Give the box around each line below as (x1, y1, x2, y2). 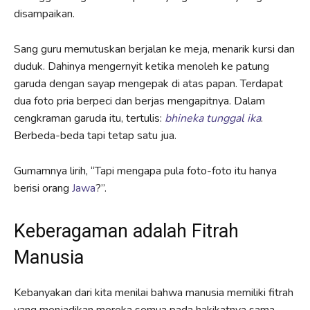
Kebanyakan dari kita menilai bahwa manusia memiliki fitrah (14, 284, 293, 300)
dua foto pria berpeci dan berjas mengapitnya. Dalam (14, 93, 265, 109)
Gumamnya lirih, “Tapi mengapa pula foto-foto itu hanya (14, 163, 277, 179)
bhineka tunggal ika (165, 110, 261, 126)
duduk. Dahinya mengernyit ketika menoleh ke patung (14, 58, 269, 74)
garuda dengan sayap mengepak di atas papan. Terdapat (14, 75, 283, 91)
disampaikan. (14, 6, 75, 21)
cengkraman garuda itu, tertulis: (14, 110, 165, 126)
